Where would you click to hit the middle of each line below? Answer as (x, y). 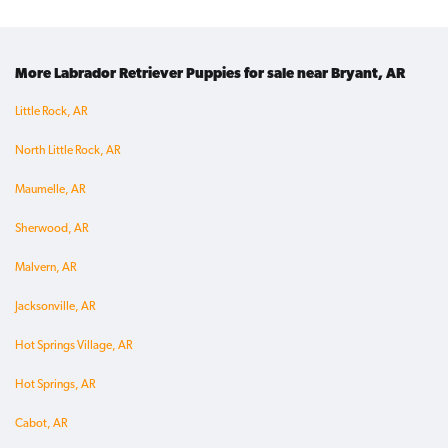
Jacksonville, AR (55, 307)
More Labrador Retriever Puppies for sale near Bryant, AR (210, 75)
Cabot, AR (41, 424)
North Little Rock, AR (67, 151)
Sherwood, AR (51, 229)
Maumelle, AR (50, 190)
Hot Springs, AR (55, 385)
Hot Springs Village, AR (73, 346)
